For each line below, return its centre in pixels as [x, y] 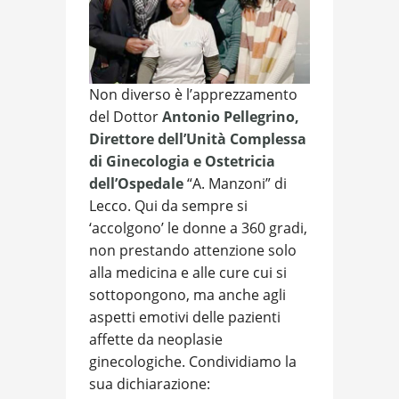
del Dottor [126, 116]
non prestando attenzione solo [193, 250]
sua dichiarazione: [150, 383]
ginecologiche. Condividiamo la [193, 361]
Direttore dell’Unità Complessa [198, 138]
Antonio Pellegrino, [231, 116]
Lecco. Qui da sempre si [168, 205]
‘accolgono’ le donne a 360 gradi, [198, 228]
